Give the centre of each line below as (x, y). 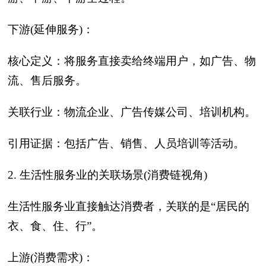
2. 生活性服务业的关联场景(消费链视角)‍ (107, 175)
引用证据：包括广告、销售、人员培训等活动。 (126, 143)
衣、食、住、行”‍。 (55, 226)
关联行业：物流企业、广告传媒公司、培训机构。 (132, 112)
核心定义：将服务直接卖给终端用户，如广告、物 (132, 61)
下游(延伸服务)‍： (51, 29)
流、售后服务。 (47, 80)
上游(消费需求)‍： (51, 257)
